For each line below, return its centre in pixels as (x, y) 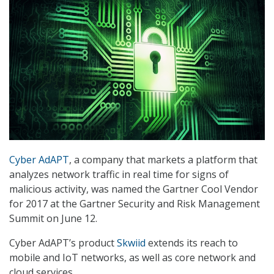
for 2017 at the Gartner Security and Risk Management (135, 204)
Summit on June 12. (53, 219)
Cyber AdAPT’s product (63, 243)
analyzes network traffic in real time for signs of (119, 175)
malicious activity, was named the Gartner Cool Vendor (134, 189)
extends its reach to (192, 243)
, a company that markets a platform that (163, 160)
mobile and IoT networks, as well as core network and (132, 258)
